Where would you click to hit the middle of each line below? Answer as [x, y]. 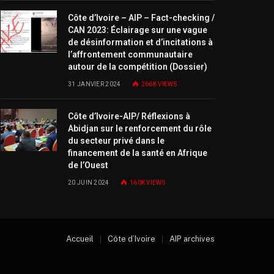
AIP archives [192, 239]
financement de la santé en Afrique [138, 153]
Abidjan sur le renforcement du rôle [140, 129]
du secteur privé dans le [116, 141]
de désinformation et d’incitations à [140, 43]
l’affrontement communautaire [130, 55]
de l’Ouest [88, 165]
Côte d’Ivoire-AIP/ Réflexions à [129, 117]
